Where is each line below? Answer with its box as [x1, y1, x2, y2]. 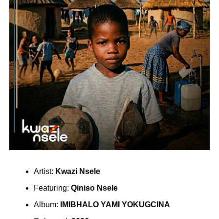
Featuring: [33, 183, 69, 192]
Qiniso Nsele [70, 183, 118, 192]
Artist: [33, 167, 53, 175]
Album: [33, 200, 58, 209]
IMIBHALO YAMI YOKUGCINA [60, 200, 170, 209]
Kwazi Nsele [55, 167, 100, 175]
